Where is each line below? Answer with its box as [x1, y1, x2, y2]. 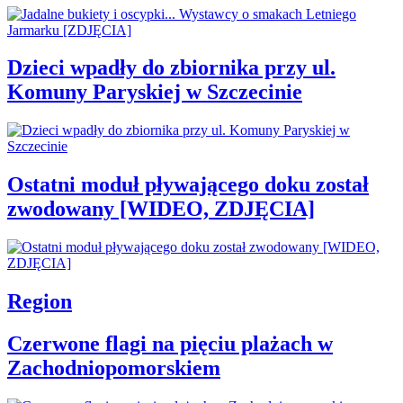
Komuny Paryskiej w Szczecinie [7, 80, 302, 104]
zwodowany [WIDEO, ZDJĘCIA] [7, 197, 315, 221]
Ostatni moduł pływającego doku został [7, 173, 369, 197]
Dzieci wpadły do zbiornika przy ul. [7, 56, 336, 80]
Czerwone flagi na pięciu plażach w [7, 331, 333, 355]
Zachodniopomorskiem [7, 355, 220, 380]
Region [7, 290, 72, 314]
